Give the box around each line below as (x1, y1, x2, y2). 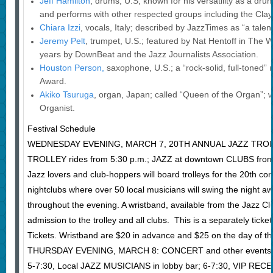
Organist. (39, 103, 75, 113)
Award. (39, 76, 66, 87)
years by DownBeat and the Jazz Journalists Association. (39, 49, 258, 60)
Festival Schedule (27, 124, 96, 134)
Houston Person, (39, 63, 104, 73)
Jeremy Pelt (39, 36, 85, 46)
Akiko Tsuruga (39, 90, 94, 100)
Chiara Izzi (39, 23, 80, 33)
